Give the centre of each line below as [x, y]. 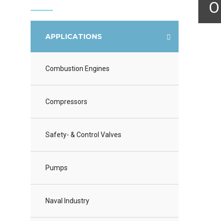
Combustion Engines [77, 69]
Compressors [66, 102]
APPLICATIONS [74, 37]
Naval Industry [67, 201]
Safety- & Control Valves [83, 135]
